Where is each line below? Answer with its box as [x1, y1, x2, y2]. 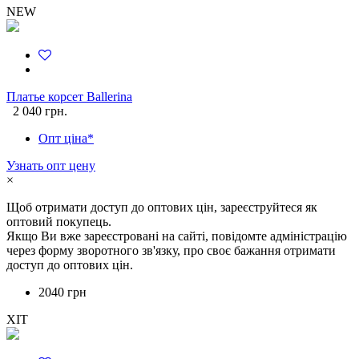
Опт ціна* [38, 131, 94, 146]
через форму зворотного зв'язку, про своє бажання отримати [6, 244, 336, 258]
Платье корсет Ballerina [6, 90, 132, 104]
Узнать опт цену [6, 159, 95, 173]
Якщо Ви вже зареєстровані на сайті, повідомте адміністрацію [6, 229, 347, 244]
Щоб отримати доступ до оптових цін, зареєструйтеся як [6, 200, 317, 215]
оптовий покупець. [6, 215, 111, 229]
